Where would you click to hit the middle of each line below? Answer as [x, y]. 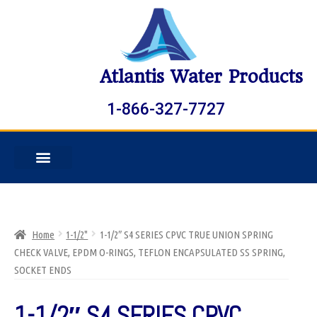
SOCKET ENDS [43, 270]
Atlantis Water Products [201, 77]
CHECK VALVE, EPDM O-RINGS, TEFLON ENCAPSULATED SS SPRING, [150, 252]
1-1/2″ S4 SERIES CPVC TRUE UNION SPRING [186, 234]
